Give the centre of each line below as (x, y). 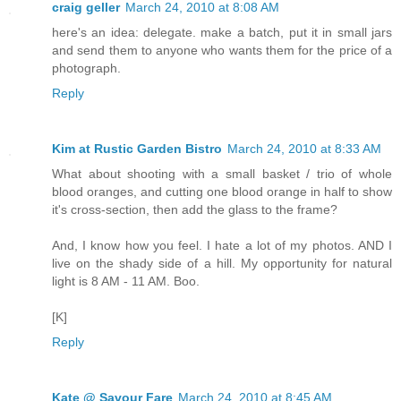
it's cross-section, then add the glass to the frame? (195, 209)
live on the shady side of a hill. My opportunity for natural (222, 263)
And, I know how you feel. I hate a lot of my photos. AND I (222, 245)
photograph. (86, 68)
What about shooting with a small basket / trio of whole (222, 173)
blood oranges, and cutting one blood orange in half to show (222, 191)
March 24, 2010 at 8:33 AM (304, 148)
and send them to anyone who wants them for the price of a (222, 50)
